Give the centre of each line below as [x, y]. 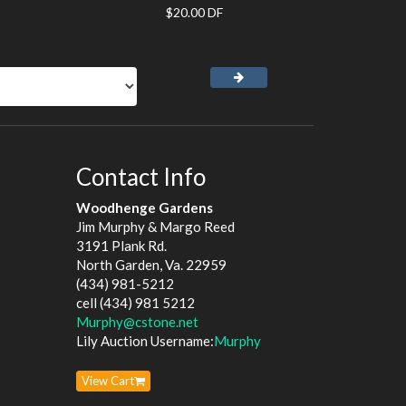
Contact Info [140, 176]
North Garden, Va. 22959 [151, 265]
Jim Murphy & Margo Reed [155, 227]
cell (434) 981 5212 [135, 303]
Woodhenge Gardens [144, 208]
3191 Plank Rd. [121, 246]
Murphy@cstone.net [137, 322]
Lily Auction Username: [145, 341]
